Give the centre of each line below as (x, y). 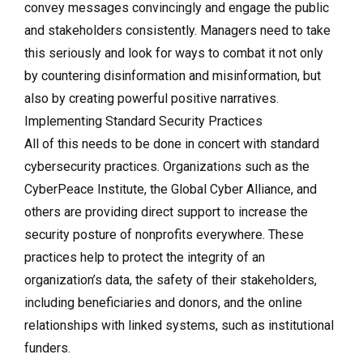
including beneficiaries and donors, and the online (163, 302)
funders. (49, 348)
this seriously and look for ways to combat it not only (174, 53)
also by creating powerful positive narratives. (153, 98)
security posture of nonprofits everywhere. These (164, 234)
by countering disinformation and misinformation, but (173, 75)
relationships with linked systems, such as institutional (179, 325)
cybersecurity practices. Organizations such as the (167, 166)
